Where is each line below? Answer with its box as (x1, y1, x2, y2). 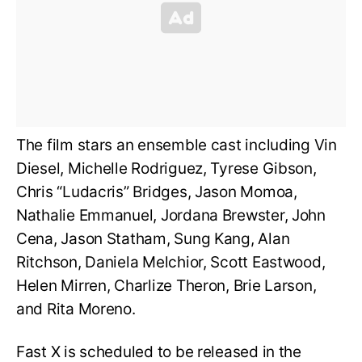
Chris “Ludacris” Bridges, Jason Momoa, (16, 183, 297, 202)
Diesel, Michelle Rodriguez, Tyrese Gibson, (16, 159, 317, 179)
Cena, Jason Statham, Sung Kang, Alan (16, 229, 290, 249)
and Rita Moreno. (16, 300, 136, 319)
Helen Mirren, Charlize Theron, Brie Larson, (16, 276, 317, 296)
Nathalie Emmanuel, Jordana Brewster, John (16, 206, 326, 225)
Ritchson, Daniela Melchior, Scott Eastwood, (16, 253, 326, 272)
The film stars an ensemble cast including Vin (16, 136, 337, 155)
